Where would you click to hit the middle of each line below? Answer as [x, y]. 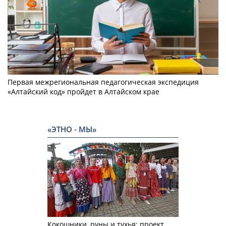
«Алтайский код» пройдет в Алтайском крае [83, 92]
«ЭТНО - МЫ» [72, 130]
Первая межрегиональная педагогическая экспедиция [103, 82]
